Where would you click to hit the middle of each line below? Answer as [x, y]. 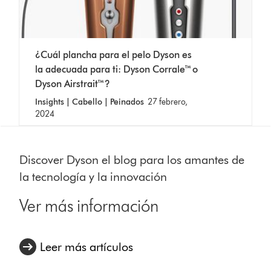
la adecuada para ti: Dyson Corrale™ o [117, 69]
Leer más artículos [87, 247]
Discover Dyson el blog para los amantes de [132, 159]
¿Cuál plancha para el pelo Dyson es [114, 54]
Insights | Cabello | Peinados [91, 102]
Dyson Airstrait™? [73, 83]
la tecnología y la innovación [93, 176]
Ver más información [89, 205]
